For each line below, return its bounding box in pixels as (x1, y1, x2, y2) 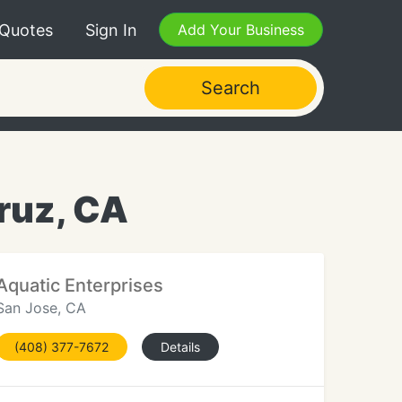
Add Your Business (178, 21, 304, 39)
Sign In (85, 20, 137, 39)
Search (200, 77, 260, 99)
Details (161, 339, 200, 354)
